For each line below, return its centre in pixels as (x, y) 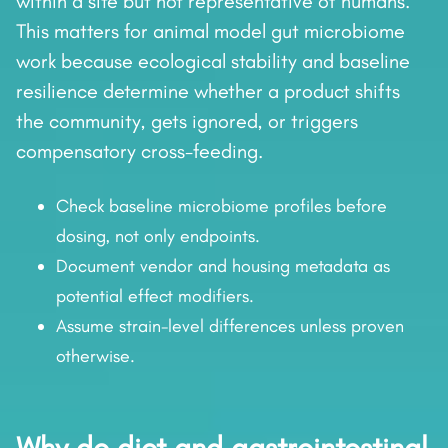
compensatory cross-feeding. (139, 151)
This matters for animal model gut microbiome (210, 31)
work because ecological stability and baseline (213, 61)
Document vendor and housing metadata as (223, 266)
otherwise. (95, 356)
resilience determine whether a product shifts (208, 91)
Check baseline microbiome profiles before (221, 206)
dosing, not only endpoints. (158, 236)
